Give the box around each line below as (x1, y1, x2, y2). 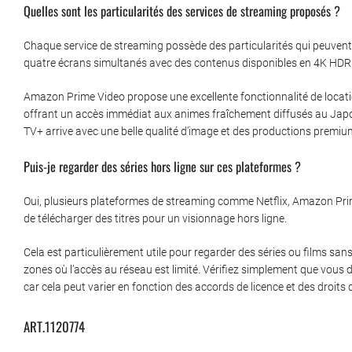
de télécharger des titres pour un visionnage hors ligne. (24, 212, 287, 225)
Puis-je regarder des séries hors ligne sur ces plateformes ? (24, 156, 301, 177)
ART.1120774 (24, 317, 85, 337)
